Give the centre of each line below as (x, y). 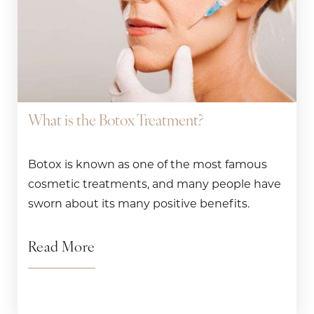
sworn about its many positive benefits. (139, 204)
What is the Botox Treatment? (116, 122)
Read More (62, 248)
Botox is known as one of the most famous (148, 165)
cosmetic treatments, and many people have (155, 184)
